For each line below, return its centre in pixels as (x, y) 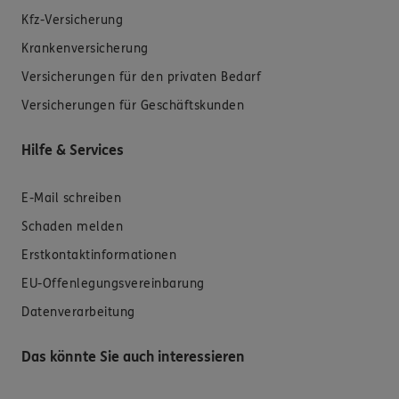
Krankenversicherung (85, 48)
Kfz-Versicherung (72, 20)
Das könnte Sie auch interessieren (133, 356)
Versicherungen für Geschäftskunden (133, 105)
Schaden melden (72, 226)
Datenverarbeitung (78, 312)
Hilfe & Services (73, 150)
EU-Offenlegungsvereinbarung (113, 283)
